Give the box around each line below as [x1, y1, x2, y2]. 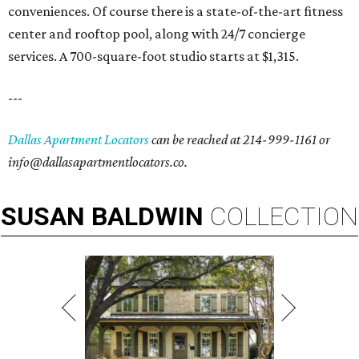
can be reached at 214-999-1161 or [149, 131, 330, 148]
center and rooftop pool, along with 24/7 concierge [8, 26, 305, 42]
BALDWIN [91, 201, 204, 232]
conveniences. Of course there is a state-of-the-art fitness [8, 3, 343, 20]
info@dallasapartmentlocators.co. [8, 154, 188, 171]
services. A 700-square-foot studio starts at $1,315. [8, 48, 299, 65]
